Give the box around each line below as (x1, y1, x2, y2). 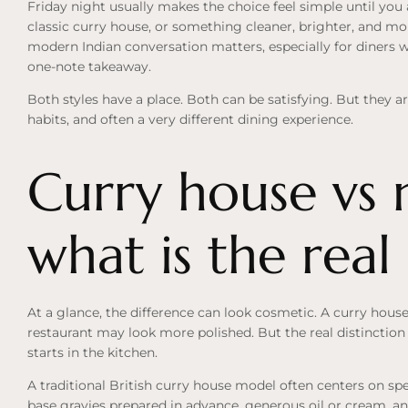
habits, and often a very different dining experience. (27, 111, 353, 128)
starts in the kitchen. (27, 344, 158, 362)
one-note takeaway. (27, 58, 151, 76)
